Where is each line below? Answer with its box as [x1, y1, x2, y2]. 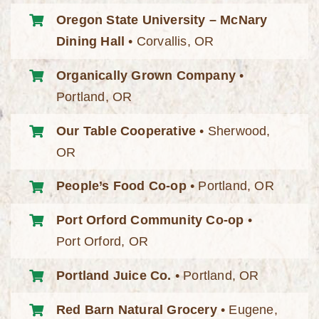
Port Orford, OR [56, 234, 149, 249]
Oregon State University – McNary [56, 13, 268, 28]
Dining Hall [56, 34, 125, 49]
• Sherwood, [196, 123, 271, 138]
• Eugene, [216, 302, 278, 317]
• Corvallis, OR [125, 34, 214, 49]
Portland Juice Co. [56, 268, 172, 283]
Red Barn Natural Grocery [56, 302, 217, 317]
